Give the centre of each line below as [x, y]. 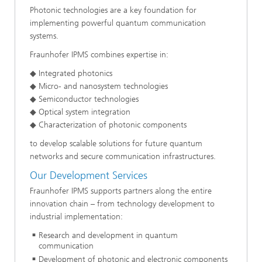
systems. [44, 36]
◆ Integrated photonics [71, 74]
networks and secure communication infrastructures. [123, 157]
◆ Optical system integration [80, 112]
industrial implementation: [76, 216]
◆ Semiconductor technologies [84, 99]
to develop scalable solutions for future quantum [116, 144]
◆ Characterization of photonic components [108, 125]
